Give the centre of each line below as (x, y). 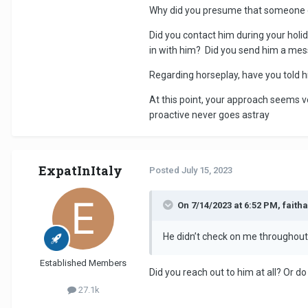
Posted (165, 170)
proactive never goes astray (209, 115)
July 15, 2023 (207, 170)
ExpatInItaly (80, 171)
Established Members (83, 263)
